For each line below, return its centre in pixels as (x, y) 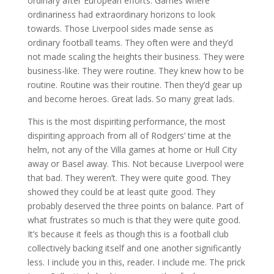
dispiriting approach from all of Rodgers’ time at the (129, 136)
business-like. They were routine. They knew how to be (135, 71)
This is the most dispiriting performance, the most (126, 122)
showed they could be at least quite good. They (121, 192)
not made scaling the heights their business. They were (136, 57)
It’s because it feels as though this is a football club (128, 234)
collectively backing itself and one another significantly (134, 248)
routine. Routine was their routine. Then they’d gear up (135, 85)
